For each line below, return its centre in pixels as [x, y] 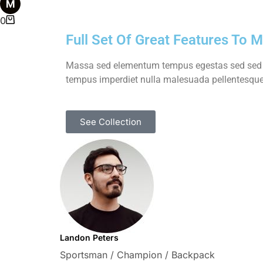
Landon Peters [89, 237]
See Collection [111, 122]
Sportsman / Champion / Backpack [137, 254]
